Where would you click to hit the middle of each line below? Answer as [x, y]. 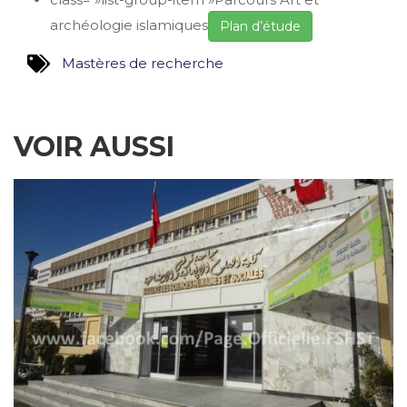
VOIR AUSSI [94, 147]
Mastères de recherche [143, 64]
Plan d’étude [260, 26]
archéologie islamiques [129, 25]
